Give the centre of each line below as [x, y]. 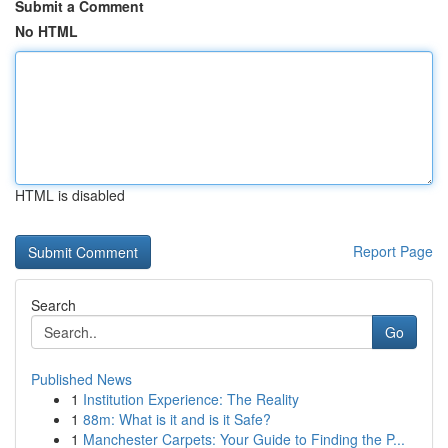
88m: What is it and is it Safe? [177, 419]
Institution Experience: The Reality [191, 399]
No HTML [46, 31]
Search [53, 305]
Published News [81, 379]
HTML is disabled [70, 195]
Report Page [393, 251]
